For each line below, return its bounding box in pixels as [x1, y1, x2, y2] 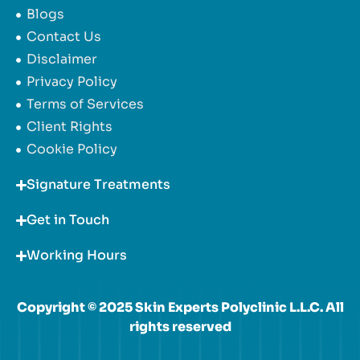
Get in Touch [27, 211, 110, 229]
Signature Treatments [27, 176, 171, 194]
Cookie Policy [26, 141, 117, 158]
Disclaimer [26, 51, 97, 68]
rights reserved [129, 318, 231, 336]
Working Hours [27, 247, 128, 264]
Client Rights [26, 118, 112, 136]
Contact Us [26, 28, 101, 46]
